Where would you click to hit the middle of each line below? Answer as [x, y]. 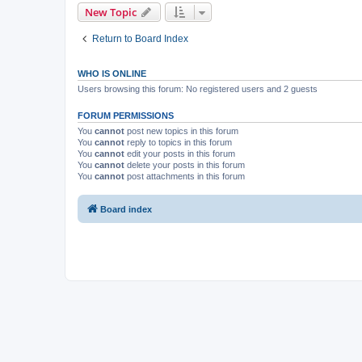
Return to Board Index [140, 38]
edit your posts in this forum [180, 153]
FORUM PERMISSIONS [126, 115]
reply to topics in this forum [178, 142]
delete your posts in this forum [185, 164]
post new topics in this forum [181, 130]
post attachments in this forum [185, 176]
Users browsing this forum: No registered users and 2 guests [198, 88]
